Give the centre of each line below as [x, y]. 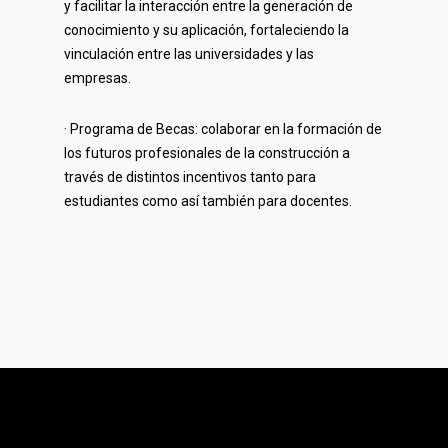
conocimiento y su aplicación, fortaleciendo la [207, 30]
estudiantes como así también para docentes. [208, 201]
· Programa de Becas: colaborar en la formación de [223, 129]
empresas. [98, 78]
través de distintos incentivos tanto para [190, 177]
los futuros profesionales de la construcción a [207, 153]
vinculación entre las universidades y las [189, 54]
